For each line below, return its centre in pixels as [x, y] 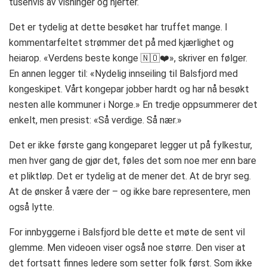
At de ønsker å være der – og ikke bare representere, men [130, 191]
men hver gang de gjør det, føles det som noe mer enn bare [133, 160]
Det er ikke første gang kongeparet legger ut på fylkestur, [131, 145]
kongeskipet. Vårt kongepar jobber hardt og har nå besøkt [129, 89]
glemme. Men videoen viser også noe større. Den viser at [127, 247]
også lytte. [32, 207]
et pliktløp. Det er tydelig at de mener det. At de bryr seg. [130, 176]
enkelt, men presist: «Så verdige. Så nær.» [95, 120]
